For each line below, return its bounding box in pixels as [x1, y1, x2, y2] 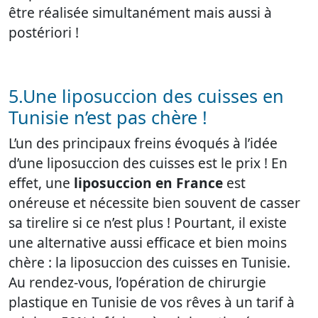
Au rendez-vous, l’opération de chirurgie [9, 273, 266, 292]
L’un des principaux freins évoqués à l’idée [9, 133, 278, 153]
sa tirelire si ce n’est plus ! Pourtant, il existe [9, 213, 287, 233]
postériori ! [9, 23, 79, 43]
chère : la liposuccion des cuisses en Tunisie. [9, 253, 290, 273]
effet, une [9, 173, 74, 193]
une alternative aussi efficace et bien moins [9, 233, 287, 253]
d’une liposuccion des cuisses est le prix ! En [9, 153, 287, 173]
